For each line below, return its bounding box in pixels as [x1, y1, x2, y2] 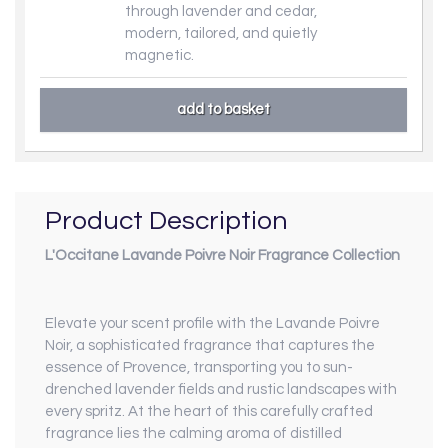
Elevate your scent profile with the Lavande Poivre [45, 316, 380, 332]
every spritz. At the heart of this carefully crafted [45, 404, 373, 420]
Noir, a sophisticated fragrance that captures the [45, 338, 375, 354]
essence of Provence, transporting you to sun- [45, 360, 353, 376]
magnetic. [125, 47, 200, 63]
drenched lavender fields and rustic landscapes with [45, 382, 397, 398]
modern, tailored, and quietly [125, 25, 317, 41]
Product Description [45, 206, 288, 235]
